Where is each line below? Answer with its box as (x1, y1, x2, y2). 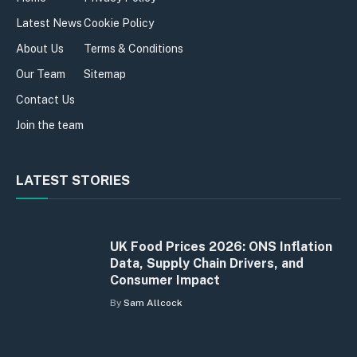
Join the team (16, 119, 84, 132)
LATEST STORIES (16, 172, 130, 189)
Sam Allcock (124, 297, 182, 309)
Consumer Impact (110, 273, 220, 288)
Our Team (16, 68, 65, 81)
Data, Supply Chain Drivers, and (110, 256, 304, 272)
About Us (16, 42, 64, 56)
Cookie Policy (84, 17, 154, 30)
